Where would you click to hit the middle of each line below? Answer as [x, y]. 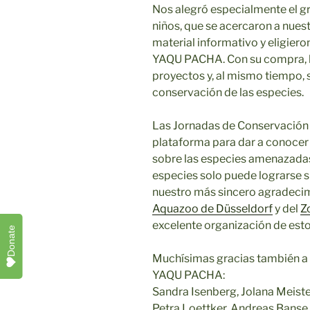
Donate [11, 241]
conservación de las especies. [228, 92]
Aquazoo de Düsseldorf [212, 208]
